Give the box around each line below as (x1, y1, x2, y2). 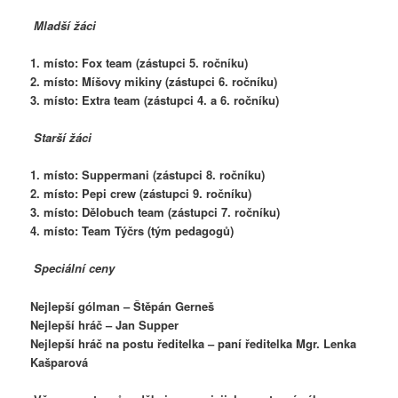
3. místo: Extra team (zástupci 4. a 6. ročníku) (30, 92, 280, 109)
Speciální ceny (34, 259, 115, 277)
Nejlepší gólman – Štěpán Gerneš (30, 297, 215, 314)
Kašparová (30, 353, 89, 370)
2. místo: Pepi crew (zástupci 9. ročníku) (30, 185, 252, 203)
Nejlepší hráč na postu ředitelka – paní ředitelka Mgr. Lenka (30, 334, 357, 352)
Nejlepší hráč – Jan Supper (30, 315, 179, 333)
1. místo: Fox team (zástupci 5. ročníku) (30, 54, 249, 72)
